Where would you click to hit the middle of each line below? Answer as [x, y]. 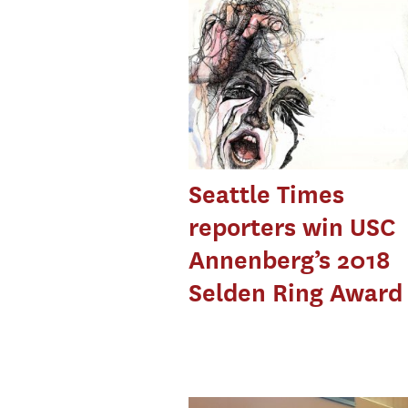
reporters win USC [291, 228]
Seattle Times [266, 195]
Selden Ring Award [295, 293]
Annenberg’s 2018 [289, 260]
